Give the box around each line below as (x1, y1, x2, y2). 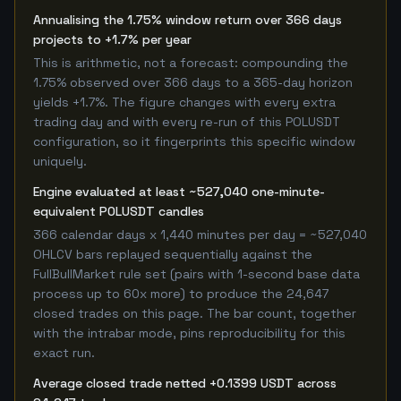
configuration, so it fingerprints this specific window (33, 133, 355, 149)
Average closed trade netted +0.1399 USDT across (33, 375, 337, 391)
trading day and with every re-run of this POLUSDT (33, 114, 340, 130)
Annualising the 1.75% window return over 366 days (33, 12, 342, 28)
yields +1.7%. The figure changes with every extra (33, 94, 336, 110)
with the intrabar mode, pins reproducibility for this (33, 325, 346, 341)
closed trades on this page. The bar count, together (33, 305, 356, 321)
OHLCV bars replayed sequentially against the (33, 246, 312, 262)
